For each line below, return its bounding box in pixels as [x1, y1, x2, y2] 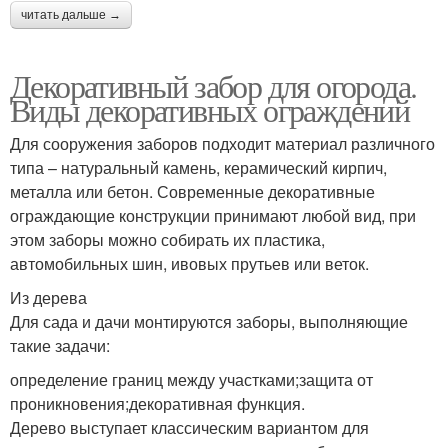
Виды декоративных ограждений [10, 88, 410, 132]
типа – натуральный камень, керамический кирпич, [10, 156, 387, 180]
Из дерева [10, 286, 87, 310]
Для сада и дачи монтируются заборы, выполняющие [10, 310, 408, 334]
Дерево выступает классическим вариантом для [10, 416, 369, 440]
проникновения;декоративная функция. [10, 392, 305, 416]
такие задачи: [10, 334, 110, 358]
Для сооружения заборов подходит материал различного [10, 132, 435, 156]
